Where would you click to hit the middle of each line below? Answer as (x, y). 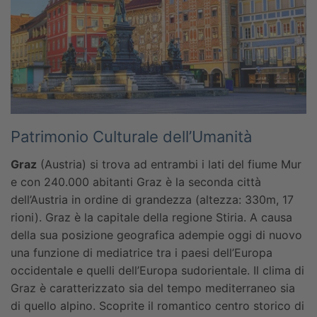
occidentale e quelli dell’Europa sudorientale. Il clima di (157, 271)
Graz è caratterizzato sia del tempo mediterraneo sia (153, 288)
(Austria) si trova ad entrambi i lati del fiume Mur (169, 165)
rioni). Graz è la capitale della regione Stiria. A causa (151, 218)
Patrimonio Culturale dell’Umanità (131, 137)
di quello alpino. (53, 306)
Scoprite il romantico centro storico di (200, 306)
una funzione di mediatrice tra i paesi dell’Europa (142, 253)
